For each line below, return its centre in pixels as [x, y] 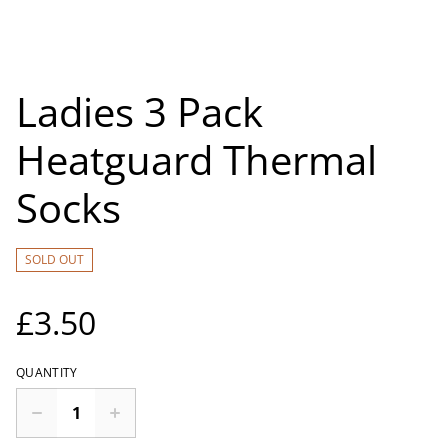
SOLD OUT [54, 259]
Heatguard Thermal [196, 159]
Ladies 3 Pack [139, 111]
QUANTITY [47, 372]
